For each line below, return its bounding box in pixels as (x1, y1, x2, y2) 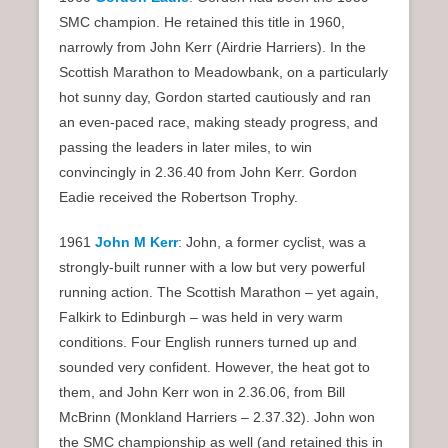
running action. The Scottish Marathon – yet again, (59, 283, 379, 300)
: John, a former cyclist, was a (178, 233, 366, 250)
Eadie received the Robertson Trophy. (59, 188, 298, 205)
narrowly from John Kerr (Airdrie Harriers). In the (59, 38, 366, 55)
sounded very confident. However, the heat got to (59, 358, 370, 375)
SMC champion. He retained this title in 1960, (59, 13, 345, 30)
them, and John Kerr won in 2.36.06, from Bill (59, 383, 345, 400)
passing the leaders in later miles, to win (59, 138, 312, 155)
